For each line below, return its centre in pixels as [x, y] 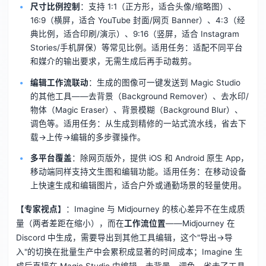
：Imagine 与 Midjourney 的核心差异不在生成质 [155, 209]
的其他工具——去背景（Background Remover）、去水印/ [139, 96]
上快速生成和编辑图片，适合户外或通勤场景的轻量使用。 [138, 186]
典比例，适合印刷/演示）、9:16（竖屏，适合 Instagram [134, 34]
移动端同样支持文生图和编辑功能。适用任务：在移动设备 [138, 172]
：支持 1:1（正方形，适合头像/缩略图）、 [158, 6]
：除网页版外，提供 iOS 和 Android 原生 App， [160, 158]
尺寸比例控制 [55, 6]
